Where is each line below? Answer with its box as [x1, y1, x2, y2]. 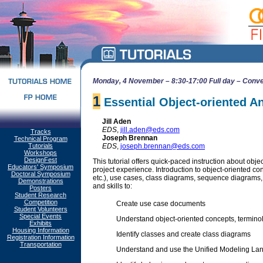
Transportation [19, 241, 62, 248]
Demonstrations [18, 177, 63, 184]
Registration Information [6, 234, 75, 241]
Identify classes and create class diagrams [116, 230, 251, 239]
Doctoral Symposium [11, 170, 70, 177]
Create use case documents [116, 200, 205, 208]
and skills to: [93, 182, 132, 191]
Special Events [19, 213, 62, 220]
